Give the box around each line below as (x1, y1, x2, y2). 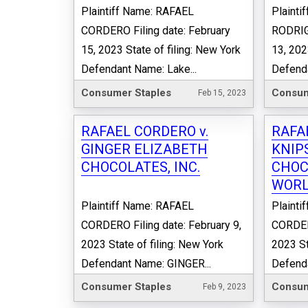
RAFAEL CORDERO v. (81, 122, 208, 140)
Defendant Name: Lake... (81, 62, 197, 76)
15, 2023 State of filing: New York (81, 43, 241, 56)
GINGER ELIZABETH (81, 140, 208, 157)
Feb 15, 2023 (197, 87, 246, 98)
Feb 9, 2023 (202, 282, 246, 292)
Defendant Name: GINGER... (81, 256, 211, 270)
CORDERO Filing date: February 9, (81, 218, 241, 232)
